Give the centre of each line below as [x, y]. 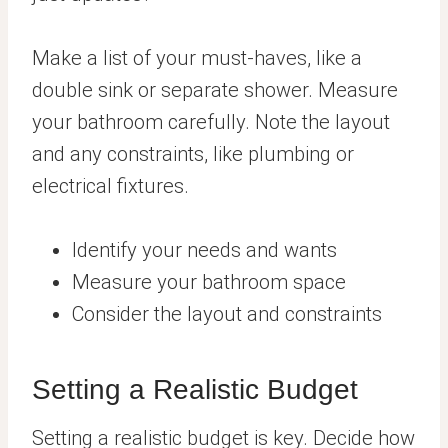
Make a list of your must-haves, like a [197, 58]
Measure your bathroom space [209, 282]
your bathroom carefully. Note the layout [211, 122]
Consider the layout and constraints [227, 314]
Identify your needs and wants [204, 250]
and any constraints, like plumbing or [193, 154]
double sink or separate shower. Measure [215, 90]
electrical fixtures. [110, 186]
